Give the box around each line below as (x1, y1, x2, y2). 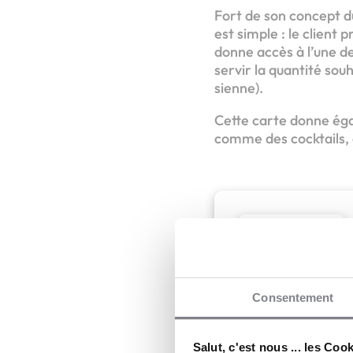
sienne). (214, 79, 263, 97)
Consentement (252, 291, 334, 304)
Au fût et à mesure (241, 321, 342, 338)
